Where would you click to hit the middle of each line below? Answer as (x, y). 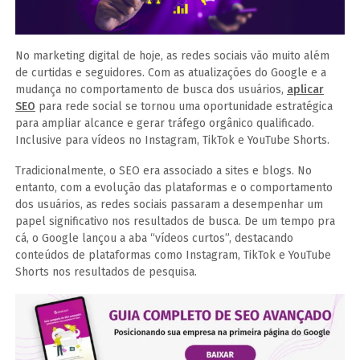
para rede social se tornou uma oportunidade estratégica (184, 107)
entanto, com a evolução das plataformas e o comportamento (174, 188)
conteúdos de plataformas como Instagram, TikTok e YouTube (173, 256)
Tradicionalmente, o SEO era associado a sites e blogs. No (164, 171)
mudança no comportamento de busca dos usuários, (151, 90)
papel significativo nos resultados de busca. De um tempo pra (175, 222)
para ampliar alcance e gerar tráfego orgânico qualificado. (165, 124)
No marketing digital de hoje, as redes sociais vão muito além (172, 56)
